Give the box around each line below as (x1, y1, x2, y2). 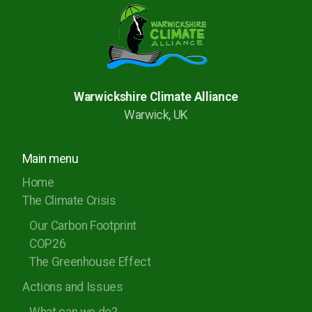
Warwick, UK (123, 108, 189, 122)
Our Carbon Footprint (29, 219, 136, 233)
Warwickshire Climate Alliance (74, 90, 238, 104)
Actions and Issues (22, 280, 123, 294)
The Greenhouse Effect (29, 255, 151, 269)
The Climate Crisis (22, 194, 116, 208)
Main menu (22, 152, 79, 166)
